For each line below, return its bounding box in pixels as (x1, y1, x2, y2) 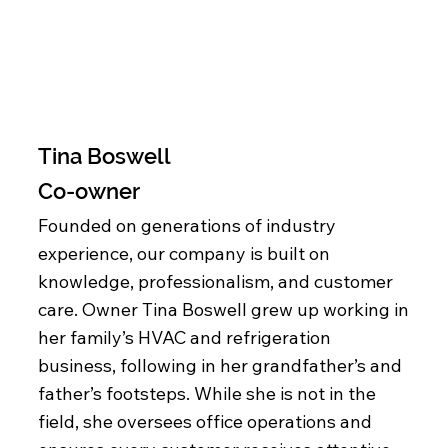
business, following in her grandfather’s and (38, 354, 402, 378)
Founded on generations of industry (38, 214, 336, 238)
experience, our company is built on (38, 242, 330, 266)
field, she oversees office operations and (38, 410, 372, 434)
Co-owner (38, 178, 140, 205)
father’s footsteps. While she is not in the (38, 382, 376, 406)
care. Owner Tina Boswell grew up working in (38, 298, 409, 322)
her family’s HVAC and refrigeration (38, 326, 331, 350)
